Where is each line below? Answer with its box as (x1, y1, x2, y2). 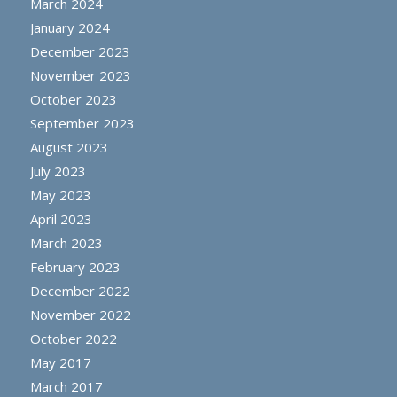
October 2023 (29, 90, 117, 109)
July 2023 (29, 162, 86, 181)
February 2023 (29, 258, 121, 276)
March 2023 (29, 234, 103, 253)
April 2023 (29, 210, 92, 229)
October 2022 (29, 330, 117, 348)
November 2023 (29, 66, 131, 85)
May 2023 (29, 186, 91, 205)
